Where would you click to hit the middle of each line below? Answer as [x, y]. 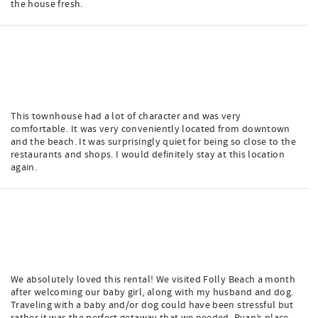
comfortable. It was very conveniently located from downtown [150, 129]
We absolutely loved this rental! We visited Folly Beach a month [153, 280]
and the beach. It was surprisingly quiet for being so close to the [154, 142]
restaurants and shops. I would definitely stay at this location [148, 155]
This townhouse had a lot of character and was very [126, 116]
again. [24, 168]
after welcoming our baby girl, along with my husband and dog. [152, 292]
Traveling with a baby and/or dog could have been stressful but [152, 305]
